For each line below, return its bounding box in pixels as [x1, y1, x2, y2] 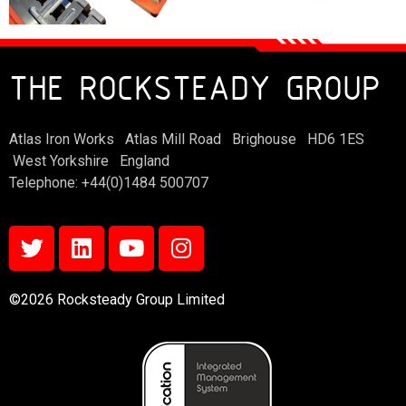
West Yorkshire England [9, 152, 169, 170]
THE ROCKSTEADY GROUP [9, 76, 381, 108]
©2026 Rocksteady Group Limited [9, 290, 225, 308]
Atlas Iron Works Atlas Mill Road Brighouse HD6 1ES [9, 130, 368, 149]
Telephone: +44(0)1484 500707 [9, 174, 208, 192]
